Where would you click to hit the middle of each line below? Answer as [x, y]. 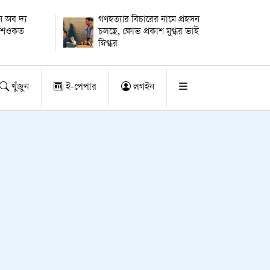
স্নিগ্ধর [108, 44]
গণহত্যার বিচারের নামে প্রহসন [149, 20]
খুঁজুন [19, 88]
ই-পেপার [80, 88]
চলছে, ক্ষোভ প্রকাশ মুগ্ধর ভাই [148, 32]
